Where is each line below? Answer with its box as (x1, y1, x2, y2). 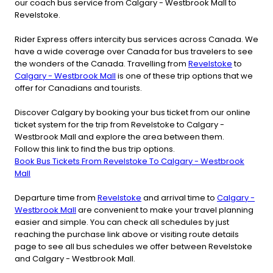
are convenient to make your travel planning (76, 204, 253, 216)
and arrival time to (141, 191, 217, 204)
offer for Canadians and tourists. (15, 82, 142, 94)
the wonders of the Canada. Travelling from (15, 57, 188, 69)
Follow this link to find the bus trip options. (15, 143, 175, 155)
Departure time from (15, 191, 97, 204)
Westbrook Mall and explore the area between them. (15, 130, 224, 143)
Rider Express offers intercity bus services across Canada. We (15, 33, 258, 45)
